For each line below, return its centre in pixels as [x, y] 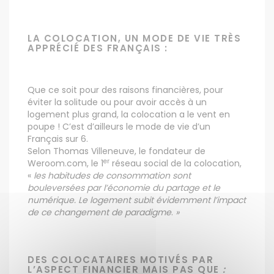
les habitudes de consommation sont [112, 176]
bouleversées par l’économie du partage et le [124, 188]
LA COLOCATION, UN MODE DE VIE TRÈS [134, 38]
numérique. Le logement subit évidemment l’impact [137, 200]
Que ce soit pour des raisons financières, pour [125, 90]
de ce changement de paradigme [99, 212]
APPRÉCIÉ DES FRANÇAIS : [98, 48]
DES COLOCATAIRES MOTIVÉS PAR [120, 260]
